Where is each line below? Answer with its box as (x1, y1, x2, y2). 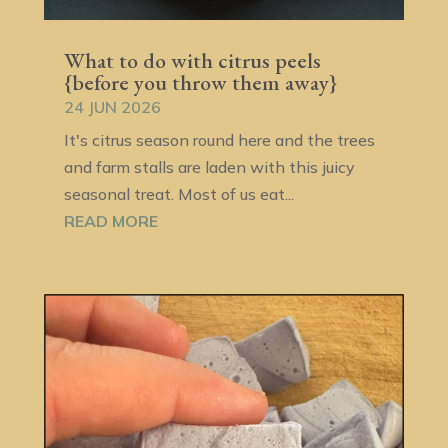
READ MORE (63, 211, 158, 232)
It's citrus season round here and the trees (63, 130, 375, 151)
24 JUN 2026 (63, 97, 161, 118)
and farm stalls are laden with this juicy (63, 157, 355, 178)
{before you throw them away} (63, 68, 337, 98)
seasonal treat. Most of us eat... (63, 184, 294, 205)
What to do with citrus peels (63, 46, 321, 76)
